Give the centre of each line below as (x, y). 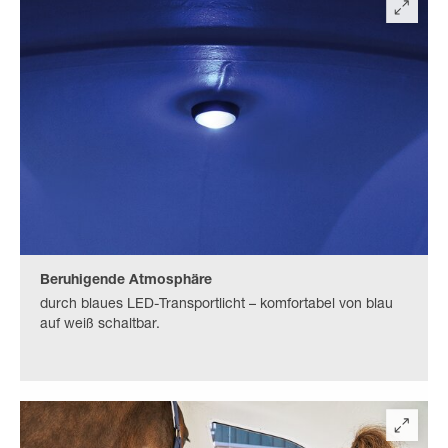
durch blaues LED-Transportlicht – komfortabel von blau (216, 305)
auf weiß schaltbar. (100, 325)
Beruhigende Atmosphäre (126, 281)
